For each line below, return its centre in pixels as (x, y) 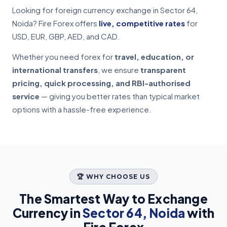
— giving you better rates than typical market (120, 96)
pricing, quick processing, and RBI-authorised (101, 83)
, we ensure (119, 70)
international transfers (55, 70)
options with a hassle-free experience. (82, 109)
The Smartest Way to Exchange (113, 199)
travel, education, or (154, 57)
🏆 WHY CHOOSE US (113, 177)
